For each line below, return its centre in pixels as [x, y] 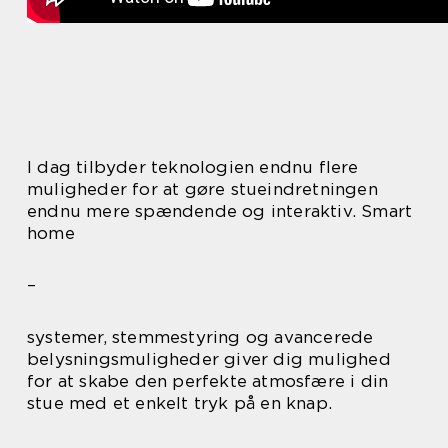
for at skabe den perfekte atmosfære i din [208, 380]
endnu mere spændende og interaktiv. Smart [220, 210]
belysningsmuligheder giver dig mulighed [209, 358]
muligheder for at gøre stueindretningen [202, 188]
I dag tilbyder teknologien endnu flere [193, 166]
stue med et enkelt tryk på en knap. [179, 402]
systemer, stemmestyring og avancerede [200, 336]
